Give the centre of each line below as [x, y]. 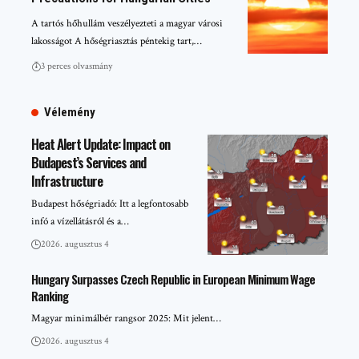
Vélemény [70, 112]
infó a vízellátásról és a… [80, 221]
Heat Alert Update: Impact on [101, 143]
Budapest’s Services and [89, 162]
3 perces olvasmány [77, 66]
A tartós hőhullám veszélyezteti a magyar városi [127, 23]
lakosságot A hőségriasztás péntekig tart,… [117, 41]
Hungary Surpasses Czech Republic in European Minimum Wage [173, 278]
